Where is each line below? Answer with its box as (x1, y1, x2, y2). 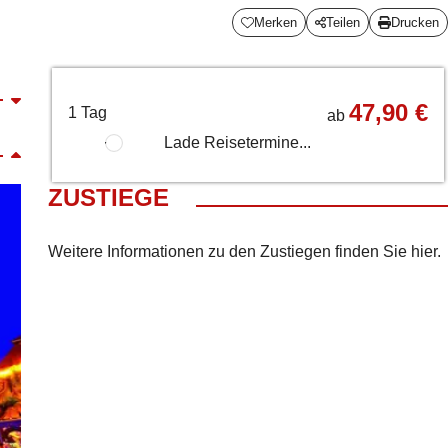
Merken (254, 14, 298, 30)
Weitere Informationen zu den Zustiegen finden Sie (48, 243, 411, 261)
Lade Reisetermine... (160, 133, 311, 151)
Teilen (326, 14, 361, 30)
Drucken (391, 14, 439, 30)
